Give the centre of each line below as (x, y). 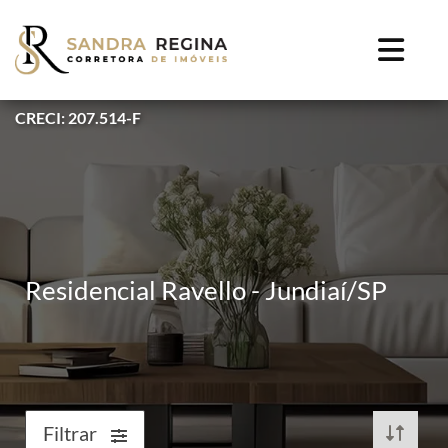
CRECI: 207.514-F (78, 117)
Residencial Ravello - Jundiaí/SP (206, 290)
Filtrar (72, 433)
